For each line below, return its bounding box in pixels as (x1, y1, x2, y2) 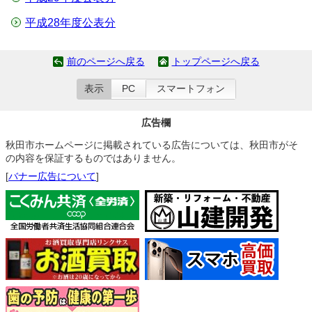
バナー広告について (8, 171, 96, 182)
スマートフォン (156, 84, 225, 94)
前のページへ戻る (66, 56, 145, 67)
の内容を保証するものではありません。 (6, 153, 181, 164)
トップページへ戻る (171, 56, 260, 67)
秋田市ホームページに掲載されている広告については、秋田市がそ (6, 139, 298, 150)
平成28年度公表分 (25, 17, 116, 29)
